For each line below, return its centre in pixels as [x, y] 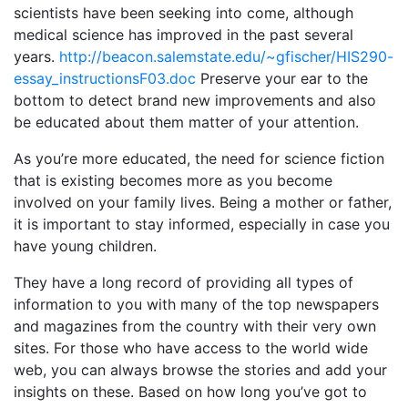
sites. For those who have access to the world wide [191, 348]
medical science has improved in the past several [184, 35]
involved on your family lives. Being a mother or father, [203, 202]
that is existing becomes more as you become [173, 180]
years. [36, 56]
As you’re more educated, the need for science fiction [199, 158]
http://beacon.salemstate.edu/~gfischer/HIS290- [226, 56]
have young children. [85, 246]
